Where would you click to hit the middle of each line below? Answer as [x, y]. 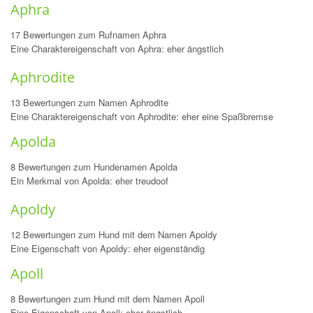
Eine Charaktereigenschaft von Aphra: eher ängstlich [117, 49]
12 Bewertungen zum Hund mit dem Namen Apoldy [114, 234]
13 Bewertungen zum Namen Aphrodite [89, 102]
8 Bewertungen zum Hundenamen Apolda [94, 167]
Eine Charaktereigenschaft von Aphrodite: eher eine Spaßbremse [142, 116]
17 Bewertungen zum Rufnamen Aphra [88, 35]
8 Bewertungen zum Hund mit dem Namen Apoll [108, 299]
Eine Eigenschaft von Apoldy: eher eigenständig [108, 248]
